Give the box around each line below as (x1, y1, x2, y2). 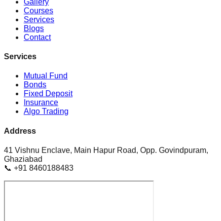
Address (4, 126, 36, 135)
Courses (24, 6, 53, 15)
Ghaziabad (4, 154, 42, 163)
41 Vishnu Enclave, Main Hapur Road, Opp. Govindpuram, (4, 146, 208, 154)
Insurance (24, 98, 58, 107)
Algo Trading (24, 107, 69, 116)
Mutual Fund (24, 72, 68, 80)
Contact (24, 33, 51, 41)
